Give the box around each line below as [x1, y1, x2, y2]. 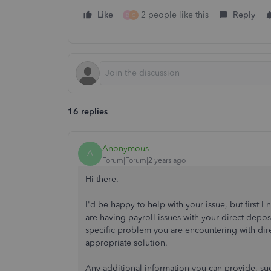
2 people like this [141, 10, 209, 20]
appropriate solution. [85, 238, 168, 248]
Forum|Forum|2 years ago [102, 155, 186, 165]
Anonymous [102, 143, 149, 154]
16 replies [68, 106, 108, 117]
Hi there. [85, 174, 119, 184]
